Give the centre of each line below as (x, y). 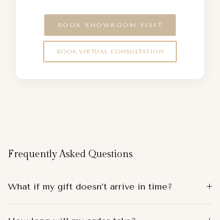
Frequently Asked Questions (70, 154)
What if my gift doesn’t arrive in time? (90, 186)
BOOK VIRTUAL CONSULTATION (110, 51)
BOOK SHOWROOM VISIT (110, 25)
